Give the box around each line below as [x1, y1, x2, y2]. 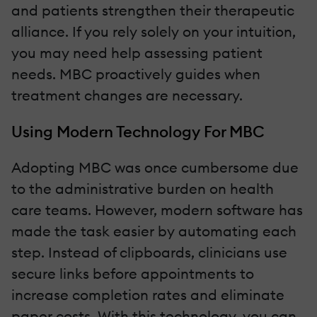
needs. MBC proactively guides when [11, 64, 260, 83]
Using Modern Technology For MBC [11, 121, 265, 142]
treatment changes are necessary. [11, 86, 243, 104]
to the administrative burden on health [11, 179, 274, 197]
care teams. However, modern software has [11, 200, 303, 219]
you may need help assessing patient [11, 43, 263, 62]
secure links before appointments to [11, 264, 254, 282]
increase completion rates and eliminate [11, 285, 284, 304]
